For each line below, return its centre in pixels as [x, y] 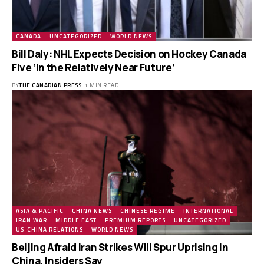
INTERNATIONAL [208, 210]
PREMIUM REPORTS [135, 220]
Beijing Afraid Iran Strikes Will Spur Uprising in [120, 247]
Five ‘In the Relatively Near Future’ [94, 67]
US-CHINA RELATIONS [49, 229]
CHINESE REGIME [148, 210]
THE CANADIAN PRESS [50, 85]
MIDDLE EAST [76, 220]
